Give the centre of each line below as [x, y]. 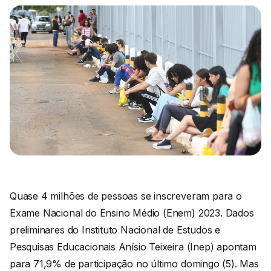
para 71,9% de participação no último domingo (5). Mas [134, 263]
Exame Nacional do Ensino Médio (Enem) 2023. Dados [132, 213]
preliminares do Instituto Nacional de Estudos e [115, 230]
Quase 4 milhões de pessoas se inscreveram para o [126, 196]
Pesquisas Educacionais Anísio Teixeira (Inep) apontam [133, 247]
